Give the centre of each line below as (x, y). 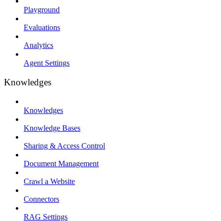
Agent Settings (47, 63)
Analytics (38, 45)
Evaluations (42, 28)
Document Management (61, 163)
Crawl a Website (49, 181)
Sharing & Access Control (64, 146)
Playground (42, 10)
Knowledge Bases (52, 128)
